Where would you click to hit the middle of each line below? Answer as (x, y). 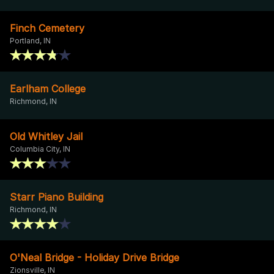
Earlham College (48, 88)
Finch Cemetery (47, 28)
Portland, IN (30, 40)
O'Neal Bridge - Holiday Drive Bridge (94, 257)
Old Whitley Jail (46, 136)
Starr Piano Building (57, 197)
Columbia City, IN (40, 149)
